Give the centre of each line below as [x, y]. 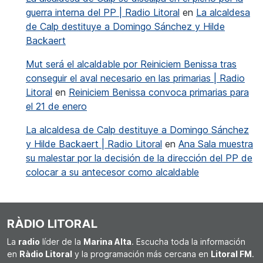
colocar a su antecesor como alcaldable [112, 172]
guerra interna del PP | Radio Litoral [103, 13]
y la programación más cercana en [141, 254]
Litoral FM [231, 254]
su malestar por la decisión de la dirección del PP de [139, 158]
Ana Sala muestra [216, 144]
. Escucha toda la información [188, 242]
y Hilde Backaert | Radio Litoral [94, 144]
